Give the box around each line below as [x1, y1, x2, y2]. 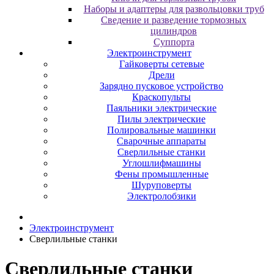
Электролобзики [127, 191, 196, 201]
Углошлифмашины [122, 158, 201, 168]
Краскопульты [132, 92, 191, 102]
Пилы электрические [117, 114, 206, 124]
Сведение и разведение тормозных [101, 15, 246, 25]
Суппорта [153, 37, 194, 47]
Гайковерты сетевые [119, 59, 204, 69]
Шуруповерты [131, 180, 191, 190]
